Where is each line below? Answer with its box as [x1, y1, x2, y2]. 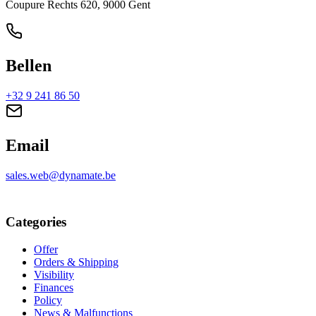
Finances [34, 281, 73, 293]
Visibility [34, 269, 74, 281]
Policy [34, 294, 62, 306]
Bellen [6, 56, 51, 75]
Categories [6, 214, 66, 230]
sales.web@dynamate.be [6, 169, 116, 181]
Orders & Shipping [34, 256, 119, 268]
